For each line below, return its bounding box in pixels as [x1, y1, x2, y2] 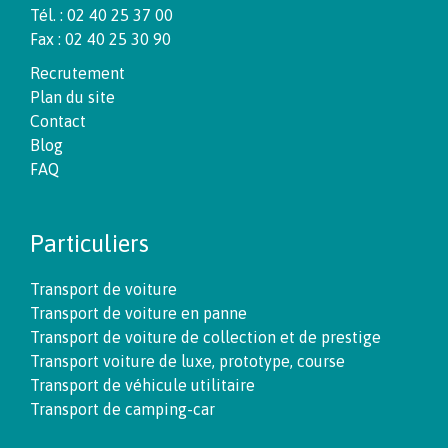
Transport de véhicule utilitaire [30, 376, 255, 395]
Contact [30, 112, 86, 131]
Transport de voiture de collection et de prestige [30, 328, 381, 347]
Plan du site [30, 88, 115, 107]
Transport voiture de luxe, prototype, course [30, 352, 345, 371]
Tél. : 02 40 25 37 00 [30, 6, 173, 25]
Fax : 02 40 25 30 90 [30, 30, 171, 49]
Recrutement [30, 64, 125, 83]
